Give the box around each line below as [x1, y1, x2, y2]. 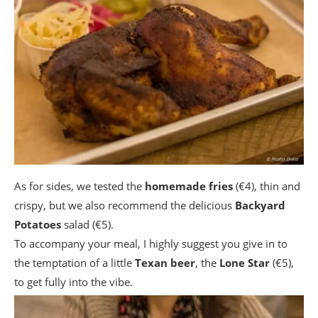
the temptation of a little [14, 255, 135, 270]
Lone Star [219, 255, 270, 270]
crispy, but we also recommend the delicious [14, 197, 235, 212]
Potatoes [14, 216, 61, 231]
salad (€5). [61, 216, 114, 231]
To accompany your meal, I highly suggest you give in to [14, 236, 287, 251]
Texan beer [135, 255, 195, 270]
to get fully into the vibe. [14, 274, 133, 289]
